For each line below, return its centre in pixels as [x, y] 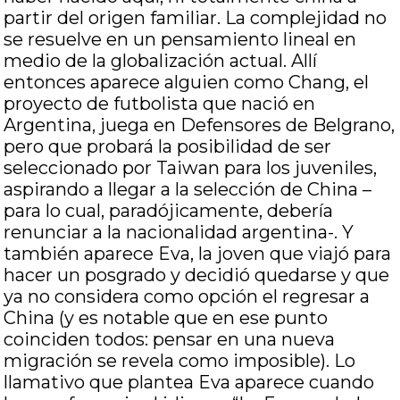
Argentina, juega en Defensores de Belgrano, [200, 125]
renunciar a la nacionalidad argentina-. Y [179, 232]
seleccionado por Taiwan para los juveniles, [191, 168]
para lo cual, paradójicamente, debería [169, 211]
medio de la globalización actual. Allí [161, 61]
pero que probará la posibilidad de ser [168, 146]
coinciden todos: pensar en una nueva [170, 339]
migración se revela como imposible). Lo [180, 361]
